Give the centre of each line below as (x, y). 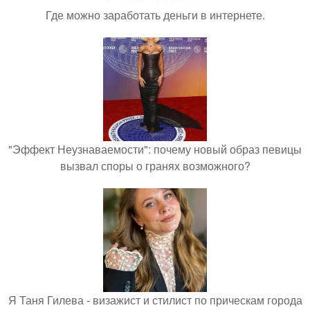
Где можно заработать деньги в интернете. (155, 15)
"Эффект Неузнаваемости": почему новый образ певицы (155, 149)
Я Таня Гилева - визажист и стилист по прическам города (155, 300)
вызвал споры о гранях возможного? (155, 166)
